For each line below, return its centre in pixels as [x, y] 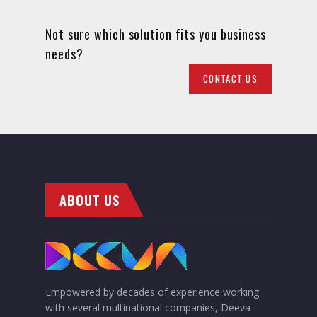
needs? [64, 53]
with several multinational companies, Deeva [148, 307]
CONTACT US [230, 78]
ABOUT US [90, 200]
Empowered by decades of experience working [152, 292]
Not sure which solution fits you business [156, 34]
